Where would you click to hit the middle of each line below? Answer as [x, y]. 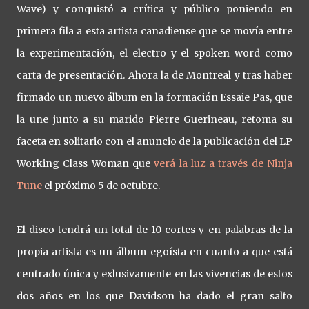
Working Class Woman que [86, 163]
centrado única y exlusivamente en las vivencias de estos [154, 274]
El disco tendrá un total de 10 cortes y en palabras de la [154, 230]
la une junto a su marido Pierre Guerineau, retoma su [154, 119]
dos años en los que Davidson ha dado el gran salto [154, 296]
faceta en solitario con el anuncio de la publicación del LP [154, 141]
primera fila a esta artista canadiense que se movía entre [154, 31]
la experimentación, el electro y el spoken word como [154, 53]
